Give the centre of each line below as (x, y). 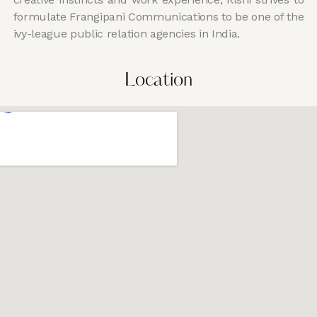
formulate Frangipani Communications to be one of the (158, 17)
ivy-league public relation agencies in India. (127, 34)
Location (158, 81)
